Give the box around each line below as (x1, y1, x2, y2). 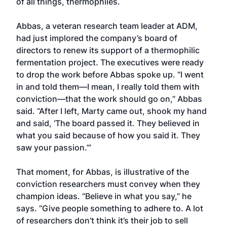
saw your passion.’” (16, 142, 91, 153)
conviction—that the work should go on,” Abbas (16, 94, 202, 104)
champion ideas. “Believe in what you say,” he (16, 191, 192, 201)
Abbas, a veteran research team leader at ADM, (16, 21, 198, 31)
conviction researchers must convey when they (16, 179, 200, 189)
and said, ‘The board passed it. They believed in (16, 118, 200, 128)
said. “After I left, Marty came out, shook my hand (16, 106, 207, 116)
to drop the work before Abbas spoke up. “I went (16, 69, 204, 80)
